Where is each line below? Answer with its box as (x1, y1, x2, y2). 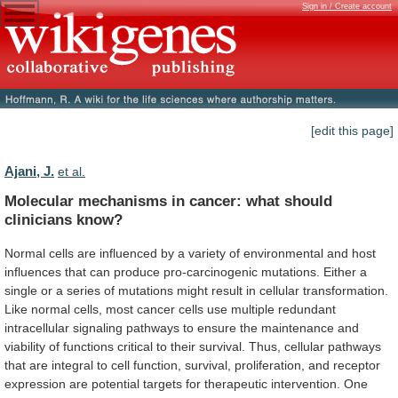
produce (114, 264, 160, 279)
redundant (278, 301, 336, 316)
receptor (333, 357, 380, 372)
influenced (99, 245, 157, 260)
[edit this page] (311, 123, 394, 139)
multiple (231, 301, 275, 316)
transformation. (303, 283, 388, 298)
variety (188, 245, 226, 260)
